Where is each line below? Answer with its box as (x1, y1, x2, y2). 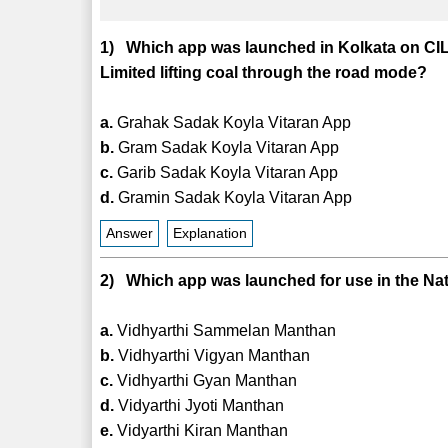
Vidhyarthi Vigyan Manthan (114, 346, 311, 364)
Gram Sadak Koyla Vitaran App (114, 138, 340, 156)
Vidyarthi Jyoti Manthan (114, 396, 285, 414)
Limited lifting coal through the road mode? (100, 63, 428, 81)
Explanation (173, 225, 248, 241)
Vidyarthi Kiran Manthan (113, 421, 289, 439)
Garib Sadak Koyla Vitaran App (113, 163, 339, 181)
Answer (106, 225, 154, 241)
